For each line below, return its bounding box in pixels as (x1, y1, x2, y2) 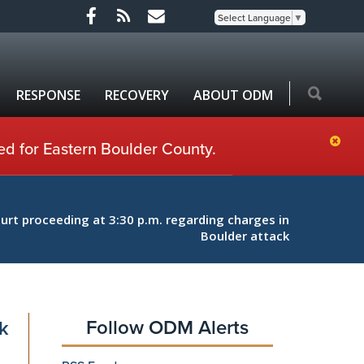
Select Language (218, 11, 291, 26)
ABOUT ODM (193, 86, 273, 104)
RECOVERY (105, 86, 169, 104)
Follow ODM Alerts (86, 313, 249, 342)
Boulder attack (201, 227, 289, 244)
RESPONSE (16, 86, 80, 104)
